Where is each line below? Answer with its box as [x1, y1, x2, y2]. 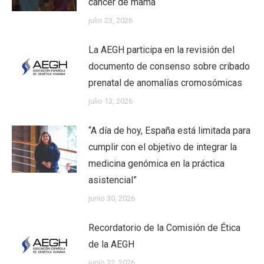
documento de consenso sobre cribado [88, 61, 250, 72]
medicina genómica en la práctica [88, 158, 225, 169]
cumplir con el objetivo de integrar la [88, 141, 237, 153]
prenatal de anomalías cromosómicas [88, 77, 242, 88]
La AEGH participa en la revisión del [88, 44, 235, 55]
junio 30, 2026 [88, 194, 135, 203]
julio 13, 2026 [88, 97, 133, 105]
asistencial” [88, 174, 137, 186]
